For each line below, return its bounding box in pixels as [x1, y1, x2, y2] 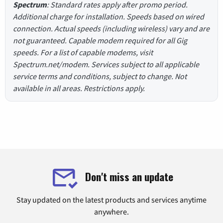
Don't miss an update [85, 168, 173, 184]
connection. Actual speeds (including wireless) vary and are [13, 23, 210, 34]
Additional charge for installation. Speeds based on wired [13, 11, 204, 22]
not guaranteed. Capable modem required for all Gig [13, 35, 187, 46]
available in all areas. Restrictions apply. [13, 83, 145, 94]
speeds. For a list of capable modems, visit [13, 47, 153, 58]
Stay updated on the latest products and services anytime [16, 195, 207, 205]
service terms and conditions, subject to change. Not [13, 71, 187, 82]
